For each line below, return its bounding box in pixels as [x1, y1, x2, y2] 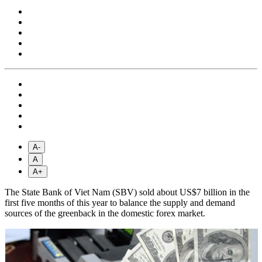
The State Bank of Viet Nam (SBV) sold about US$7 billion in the [5, 187, 250, 198]
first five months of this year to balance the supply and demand [5, 198, 235, 208]
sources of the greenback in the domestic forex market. [5, 208, 205, 219]
